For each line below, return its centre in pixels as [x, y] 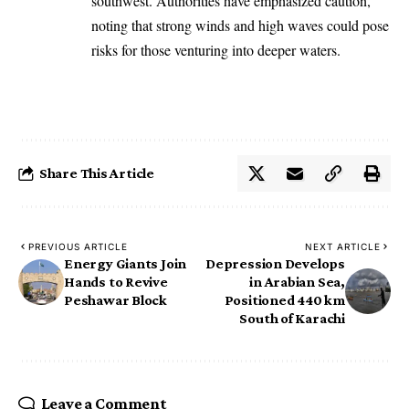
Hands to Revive [116, 281]
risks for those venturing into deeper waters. [216, 49]
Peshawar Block [116, 299]
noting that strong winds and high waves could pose [240, 25]
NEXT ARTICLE [343, 246]
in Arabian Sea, [297, 281]
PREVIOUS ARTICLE [78, 246]
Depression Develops [275, 263]
